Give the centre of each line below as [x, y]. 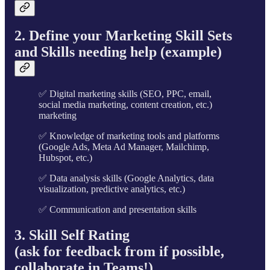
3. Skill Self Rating [72, 235]
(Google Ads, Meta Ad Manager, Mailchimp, [124, 147]
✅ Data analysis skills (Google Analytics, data [126, 178]
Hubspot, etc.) [65, 158]
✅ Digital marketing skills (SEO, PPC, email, [125, 94]
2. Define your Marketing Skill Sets [123, 36]
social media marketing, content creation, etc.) [125, 105]
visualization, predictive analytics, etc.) [112, 189]
